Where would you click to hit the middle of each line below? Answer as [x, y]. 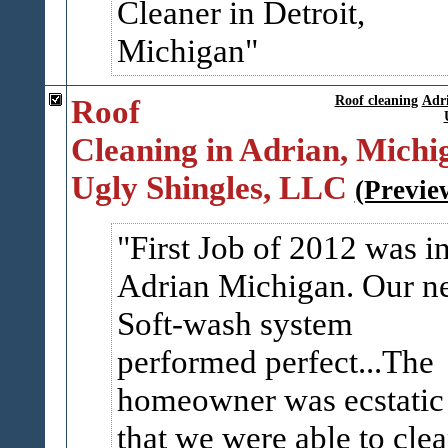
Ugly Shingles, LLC [208, 187]
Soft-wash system [234, 323]
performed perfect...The [275, 361]
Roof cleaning [376, 100]
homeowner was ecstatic [280, 399]
